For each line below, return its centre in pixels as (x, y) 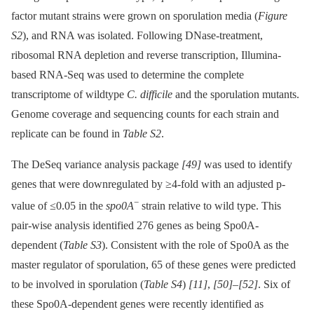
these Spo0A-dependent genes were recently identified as (137, 304)
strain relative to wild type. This (210, 206)
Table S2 (142, 133)
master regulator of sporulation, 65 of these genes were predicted (153, 265)
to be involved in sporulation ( (77, 285)
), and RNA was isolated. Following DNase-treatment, (143, 35)
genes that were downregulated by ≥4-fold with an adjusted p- (148, 184)
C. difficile (150, 94)
